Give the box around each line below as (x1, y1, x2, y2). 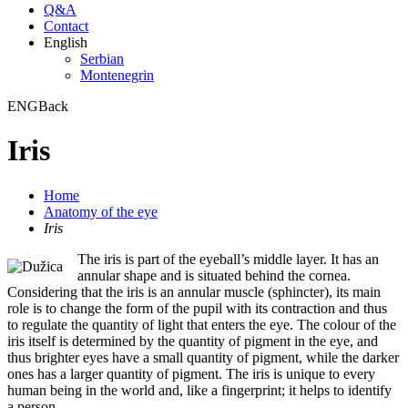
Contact (44, 18, 88, 34)
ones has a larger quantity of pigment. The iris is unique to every (7, 365, 375, 382)
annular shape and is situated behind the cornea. (77, 267, 351, 283)
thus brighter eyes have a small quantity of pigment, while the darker (7, 349, 399, 365)
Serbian (80, 51, 124, 66)
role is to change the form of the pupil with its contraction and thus (7, 300, 387, 316)
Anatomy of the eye (44, 203, 158, 219)
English (44, 35, 87, 50)
